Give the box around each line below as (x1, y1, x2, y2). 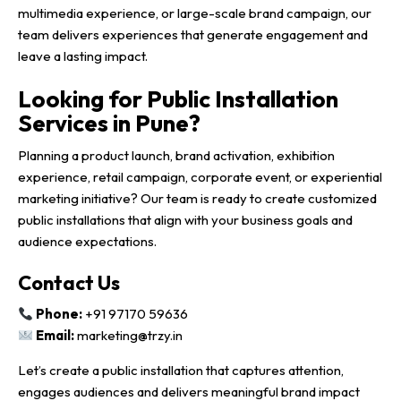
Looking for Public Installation (18, 83, 338, 114)
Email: (36, 327, 75, 345)
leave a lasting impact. (18, 47, 148, 64)
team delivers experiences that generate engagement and (18, 25, 368, 43)
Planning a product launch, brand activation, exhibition (18, 147, 335, 165)
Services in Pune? (18, 107, 200, 138)
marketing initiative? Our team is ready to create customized (18, 190, 377, 208)
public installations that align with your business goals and (18, 211, 353, 229)
